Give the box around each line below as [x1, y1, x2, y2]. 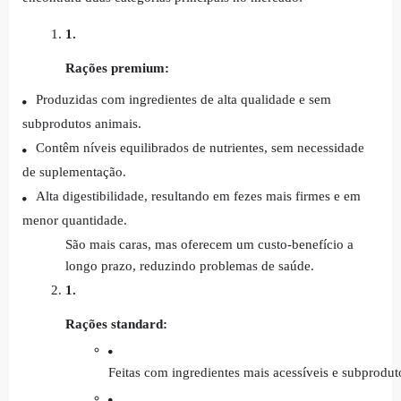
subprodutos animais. [22, 116, 141, 132]
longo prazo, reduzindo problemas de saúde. [65, 259, 314, 274]
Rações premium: [65, 61, 169, 76]
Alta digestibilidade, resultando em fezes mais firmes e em [36, 189, 361, 204]
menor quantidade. [22, 213, 127, 228]
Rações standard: [65, 317, 167, 332]
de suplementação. [22, 165, 126, 180]
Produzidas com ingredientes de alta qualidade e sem [36, 92, 331, 107]
